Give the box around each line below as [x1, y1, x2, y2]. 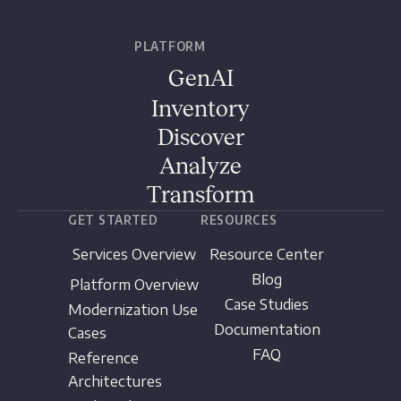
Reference [68, 349, 139, 368]
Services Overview [73, 245, 196, 264]
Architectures [68, 372, 162, 391]
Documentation [213, 320, 320, 339]
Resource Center [209, 245, 324, 264]
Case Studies [225, 295, 309, 314]
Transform [146, 182, 255, 209]
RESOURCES [200, 212, 277, 228]
